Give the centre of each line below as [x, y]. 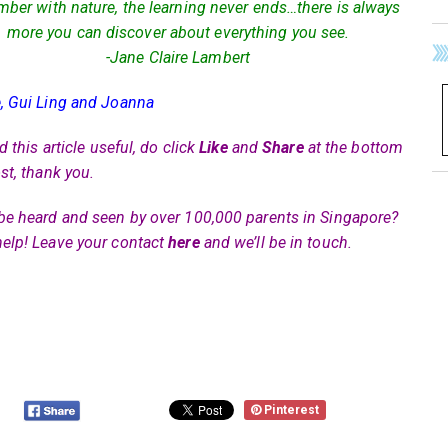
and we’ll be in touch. [275, 243]
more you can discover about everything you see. [178, 33]
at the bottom [353, 148]
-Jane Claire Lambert [178, 58]
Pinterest [292, 410]
